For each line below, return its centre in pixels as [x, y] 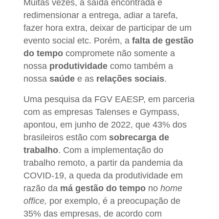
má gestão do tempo [103, 188]
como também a [142, 66]
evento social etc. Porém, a [78, 40]
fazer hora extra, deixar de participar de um [108, 28]
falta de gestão [163, 40]
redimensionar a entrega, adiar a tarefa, [101, 15]
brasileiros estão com [66, 137]
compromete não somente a [120, 53]
